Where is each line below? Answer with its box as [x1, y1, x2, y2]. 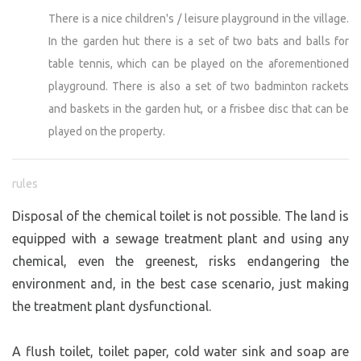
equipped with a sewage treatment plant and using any [12, 230, 349, 246]
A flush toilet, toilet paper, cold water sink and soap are [12, 343, 349, 359]
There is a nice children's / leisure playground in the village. [48, 11, 349, 25]
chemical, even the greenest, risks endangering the [12, 253, 349, 268]
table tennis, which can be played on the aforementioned [48, 56, 349, 70]
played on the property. [48, 124, 165, 138]
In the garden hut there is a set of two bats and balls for [48, 34, 349, 48]
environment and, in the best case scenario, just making [12, 276, 349, 291]
